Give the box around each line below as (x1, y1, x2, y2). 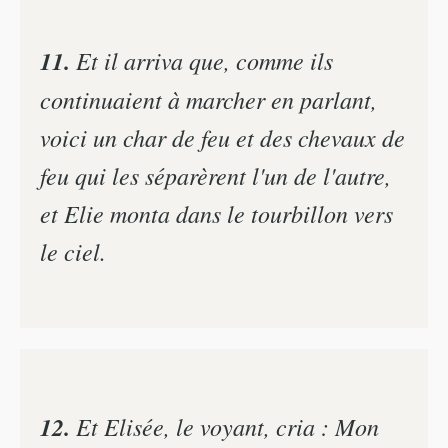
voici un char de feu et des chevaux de (40, 120, 405, 153)
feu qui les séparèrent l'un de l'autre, (40, 158, 391, 191)
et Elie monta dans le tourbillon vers (40, 196, 393, 229)
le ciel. (40, 234, 106, 267)
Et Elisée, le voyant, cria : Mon (70, 410, 379, 443)
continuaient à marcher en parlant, (40, 82, 377, 115)
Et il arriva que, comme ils (70, 43, 333, 76)
